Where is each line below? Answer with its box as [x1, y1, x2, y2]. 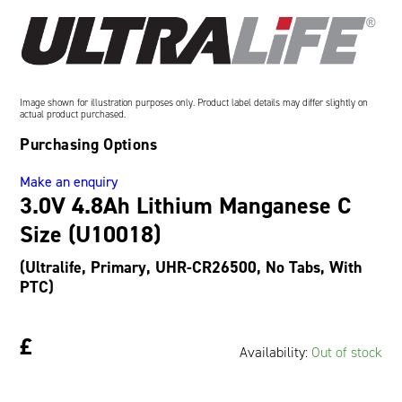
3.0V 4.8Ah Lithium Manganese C [20, 189, 352, 221]
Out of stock [310, 342, 382, 362]
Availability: [239, 342, 311, 362]
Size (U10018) [20, 218, 162, 249]
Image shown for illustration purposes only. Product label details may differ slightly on [20, 95, 369, 109]
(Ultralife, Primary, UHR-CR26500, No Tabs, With [20, 256, 363, 278]
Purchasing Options [20, 133, 157, 155]
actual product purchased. [20, 107, 127, 121]
